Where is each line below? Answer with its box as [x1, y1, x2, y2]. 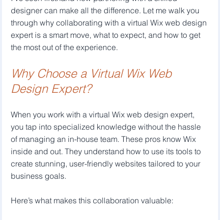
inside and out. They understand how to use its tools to [11, 146, 203, 156]
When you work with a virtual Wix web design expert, [11, 109, 197, 119]
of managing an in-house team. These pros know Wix [11, 134, 198, 144]
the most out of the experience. [11, 42, 118, 52]
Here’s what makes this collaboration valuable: [11, 195, 174, 205]
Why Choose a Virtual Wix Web [11, 66, 176, 81]
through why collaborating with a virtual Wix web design [11, 17, 209, 27]
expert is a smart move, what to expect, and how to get [11, 29, 203, 40]
